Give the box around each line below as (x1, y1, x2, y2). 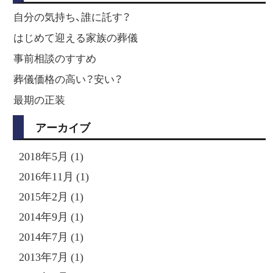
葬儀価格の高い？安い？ (13, 71, 123, 87)
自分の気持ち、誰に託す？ (13, 9, 131, 24)
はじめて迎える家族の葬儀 (13, 30, 138, 45)
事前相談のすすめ (13, 51, 97, 66)
